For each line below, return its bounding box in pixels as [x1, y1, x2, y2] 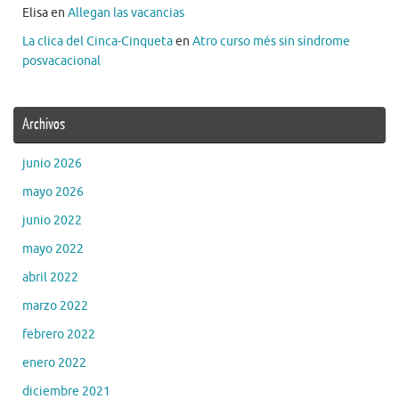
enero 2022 [22, 354, 86, 370]
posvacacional [22, 53, 101, 69]
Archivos [22, 115, 65, 133]
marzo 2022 [22, 297, 88, 313]
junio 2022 [22, 212, 82, 228]
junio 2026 [22, 155, 82, 171]
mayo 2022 [22, 240, 84, 256]
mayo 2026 [22, 183, 84, 199]
